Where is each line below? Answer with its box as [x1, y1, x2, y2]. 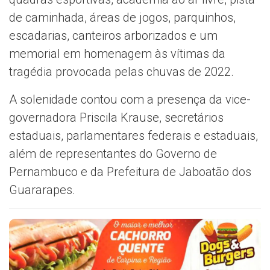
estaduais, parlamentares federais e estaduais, [9, 128, 258, 143]
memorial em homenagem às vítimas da [9, 46, 225, 61]
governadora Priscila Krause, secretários [9, 110, 224, 125]
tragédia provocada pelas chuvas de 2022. [9, 64, 234, 80]
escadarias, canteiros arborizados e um [9, 28, 218, 43]
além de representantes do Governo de [9, 146, 217, 162]
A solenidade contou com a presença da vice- [9, 92, 251, 107]
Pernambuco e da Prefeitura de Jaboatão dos [9, 165, 251, 180]
